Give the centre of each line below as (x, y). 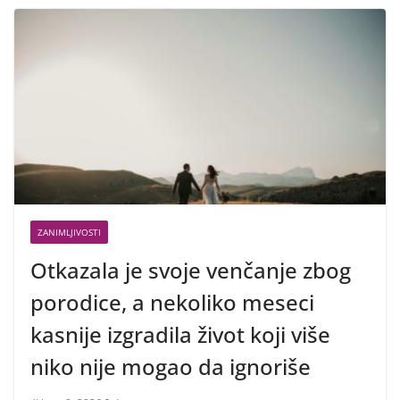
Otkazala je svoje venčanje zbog (191, 271)
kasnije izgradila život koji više (180, 335)
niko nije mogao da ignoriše (171, 367)
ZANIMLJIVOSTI (69, 233)
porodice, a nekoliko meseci (172, 303)
